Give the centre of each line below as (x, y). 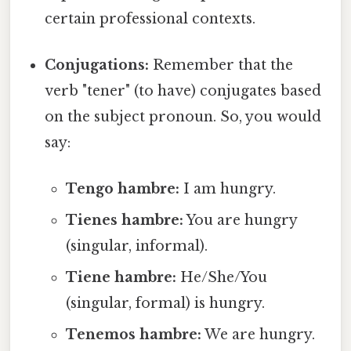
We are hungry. (258, 335)
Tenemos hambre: (133, 335)
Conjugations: (97, 65)
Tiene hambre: (121, 278)
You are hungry (240, 221)
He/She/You (221, 278)
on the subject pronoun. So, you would (183, 117)
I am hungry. (227, 189)
